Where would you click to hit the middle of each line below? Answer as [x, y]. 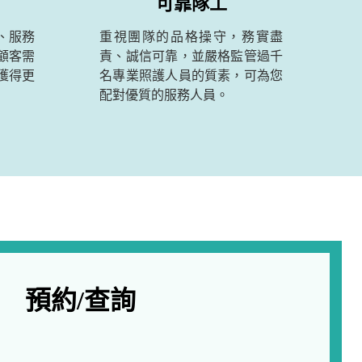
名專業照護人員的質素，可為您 [192, 76]
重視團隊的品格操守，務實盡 [192, 37]
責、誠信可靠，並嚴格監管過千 [192, 57]
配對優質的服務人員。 [164, 95]
